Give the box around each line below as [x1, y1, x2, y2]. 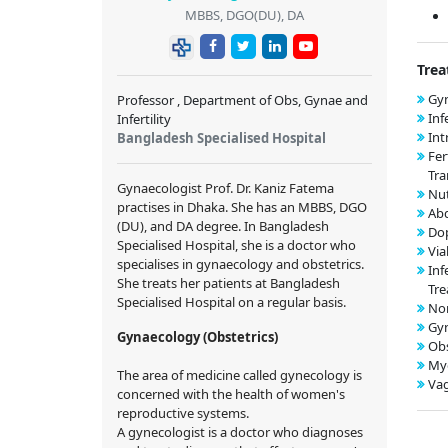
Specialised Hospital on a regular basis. [117, 292, 349, 311]
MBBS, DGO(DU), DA [185, 6, 304, 24]
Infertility [117, 109, 171, 128]
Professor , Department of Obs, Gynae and [117, 90, 368, 109]
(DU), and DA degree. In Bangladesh [117, 216, 329, 235]
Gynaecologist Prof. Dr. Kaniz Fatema [117, 178, 334, 197]
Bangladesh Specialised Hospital [117, 128, 326, 147]
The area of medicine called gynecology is [117, 365, 362, 384]
